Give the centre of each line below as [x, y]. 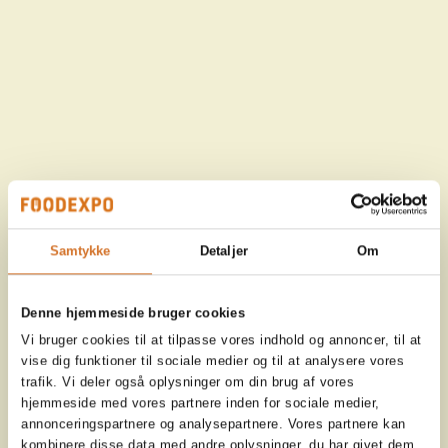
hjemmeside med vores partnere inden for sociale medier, [200, 403]
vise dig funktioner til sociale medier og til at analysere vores [213, 361]
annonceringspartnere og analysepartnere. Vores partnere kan [213, 424]
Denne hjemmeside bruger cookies [133, 312]
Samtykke [80, 251]
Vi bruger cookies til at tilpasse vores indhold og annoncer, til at [221, 340]
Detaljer [224, 251]
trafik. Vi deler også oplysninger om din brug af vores [188, 382]
